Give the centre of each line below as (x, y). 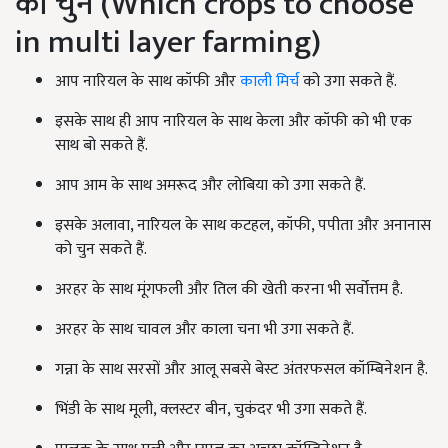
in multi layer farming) (168, 42)
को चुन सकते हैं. (101, 249)
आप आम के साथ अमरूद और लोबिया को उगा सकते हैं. (210, 185)
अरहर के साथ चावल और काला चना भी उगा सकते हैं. (204, 329)
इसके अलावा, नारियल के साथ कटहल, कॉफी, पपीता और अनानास (243, 225)
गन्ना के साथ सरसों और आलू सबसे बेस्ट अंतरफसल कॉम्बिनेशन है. (241, 369)
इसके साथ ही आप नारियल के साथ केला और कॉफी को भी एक (233, 121)
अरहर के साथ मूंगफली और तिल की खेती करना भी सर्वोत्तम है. (229, 289)
